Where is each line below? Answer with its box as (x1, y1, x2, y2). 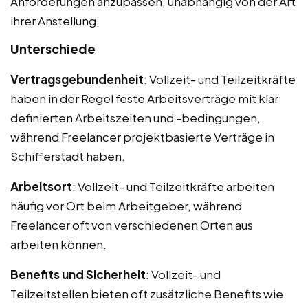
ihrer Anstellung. (10, 13, 100, 29)
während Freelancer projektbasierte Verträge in (10, 129, 274, 145)
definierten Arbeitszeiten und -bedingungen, (10, 110, 261, 126)
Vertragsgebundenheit (10, 71, 144, 87)
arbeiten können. (10, 236, 107, 252)
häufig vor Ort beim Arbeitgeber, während (10, 198, 242, 214)
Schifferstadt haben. (10, 148, 125, 164)
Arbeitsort (10, 179, 72, 195)
